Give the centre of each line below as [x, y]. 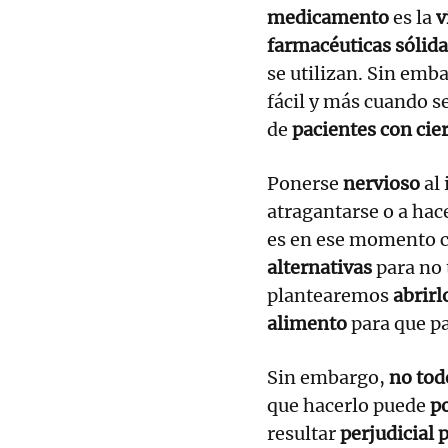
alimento [307, 323]
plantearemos [330, 295]
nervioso [383, 183]
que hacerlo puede [348, 405]
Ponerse [305, 183]
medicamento [330, 17]
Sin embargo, [328, 377]
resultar [303, 433]
